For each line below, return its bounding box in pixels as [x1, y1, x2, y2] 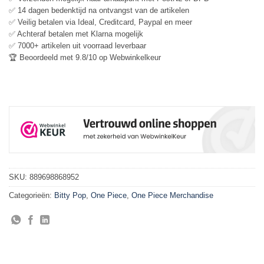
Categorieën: [9, 191, 54, 200]
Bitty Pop [54, 191, 86, 200]
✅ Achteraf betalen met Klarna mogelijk [9, 29, 143, 39]
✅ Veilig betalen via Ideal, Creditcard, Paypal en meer [9, 18, 192, 27]
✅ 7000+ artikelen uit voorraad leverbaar [9, 41, 146, 51]
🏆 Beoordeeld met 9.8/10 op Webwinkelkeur [9, 53, 161, 62]
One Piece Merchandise [131, 191, 213, 200]
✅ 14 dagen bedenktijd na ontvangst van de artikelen [9, 6, 189, 15]
